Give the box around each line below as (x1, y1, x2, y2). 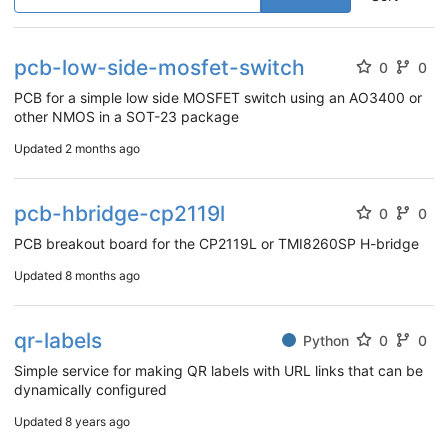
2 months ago (65, 140, 140, 156)
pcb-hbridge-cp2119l (14, 200, 225, 226)
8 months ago (65, 267, 140, 283)
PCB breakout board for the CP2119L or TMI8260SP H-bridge (14, 234, 419, 252)
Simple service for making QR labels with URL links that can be (14, 361, 423, 379)
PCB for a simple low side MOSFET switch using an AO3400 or (14, 88, 422, 106)
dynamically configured (14, 380, 167, 398)
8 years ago (65, 413, 130, 429)
